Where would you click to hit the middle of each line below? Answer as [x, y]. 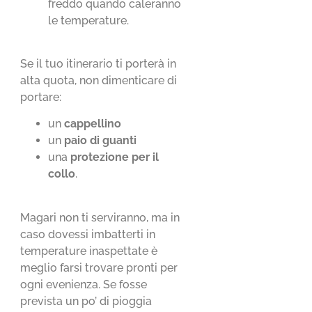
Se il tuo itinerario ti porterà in [99, 63]
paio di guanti [101, 141]
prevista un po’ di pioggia [86, 301]
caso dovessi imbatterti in [88, 234]
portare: [41, 97]
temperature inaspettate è [89, 251]
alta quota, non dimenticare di [99, 80]
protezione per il [115, 157]
